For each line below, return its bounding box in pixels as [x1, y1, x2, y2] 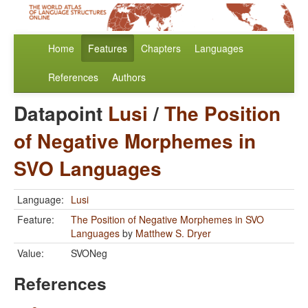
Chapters [141, 41, 181, 56]
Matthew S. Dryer [135, 226, 211, 241]
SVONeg [71, 246, 107, 261]
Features [88, 41, 127, 56]
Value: [17, 246, 44, 261]
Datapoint [14, 99, 108, 128]
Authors [112, 70, 146, 85]
